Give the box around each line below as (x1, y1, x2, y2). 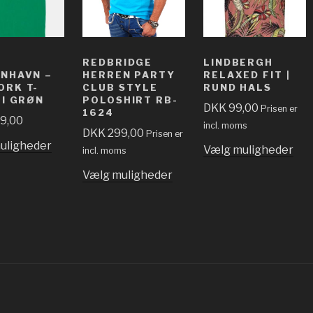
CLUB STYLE (82, 81, 159, 93)
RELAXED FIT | (203, 68, 291, 80)
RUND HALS (203, 81, 272, 93)
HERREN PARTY (82, 68, 176, 80)
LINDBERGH (203, 56, 274, 68)
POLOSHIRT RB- (82, 94, 179, 105)
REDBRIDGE (82, 56, 153, 68)
